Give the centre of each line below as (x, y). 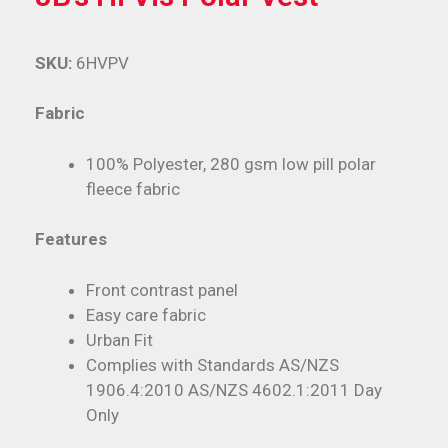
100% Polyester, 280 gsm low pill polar (231, 163)
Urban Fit (119, 339)
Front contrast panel (162, 289)
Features (71, 239)
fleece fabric (133, 188)
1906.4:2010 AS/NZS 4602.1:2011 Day (234, 389)
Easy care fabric (146, 314)
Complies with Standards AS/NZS (212, 364)
